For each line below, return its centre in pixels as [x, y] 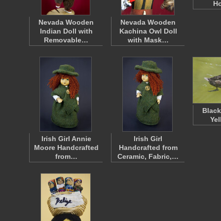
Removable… [66, 40]
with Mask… [148, 40]
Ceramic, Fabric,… [148, 156]
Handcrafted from [148, 147]
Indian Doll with [66, 31]
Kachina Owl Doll [148, 31]
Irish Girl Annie [66, 139]
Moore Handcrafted [66, 147]
